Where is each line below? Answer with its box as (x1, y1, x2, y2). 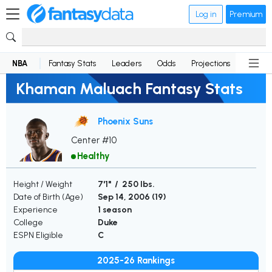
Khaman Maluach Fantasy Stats (16, 79, 243, 98)
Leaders (112, 58, 141, 68)
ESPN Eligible (13, 230, 63, 241)
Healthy (77, 151, 110, 162)
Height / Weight (13, 179, 72, 190)
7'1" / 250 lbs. (98, 179, 155, 190)
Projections (191, 58, 230, 68)
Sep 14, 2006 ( (98, 192, 155, 203)
